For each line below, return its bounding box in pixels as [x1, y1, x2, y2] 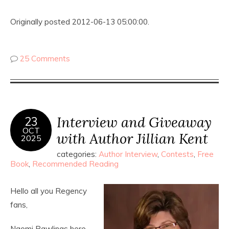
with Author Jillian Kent [57, 129, 208, 147]
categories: [57, 149, 99, 159]
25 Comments [20, 53, 70, 63]
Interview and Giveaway [57, 112, 212, 131]
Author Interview [99, 149, 157, 159]
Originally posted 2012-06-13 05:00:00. [10, 16, 149, 27]
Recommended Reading [32, 158, 119, 169]
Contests [161, 149, 194, 159]
